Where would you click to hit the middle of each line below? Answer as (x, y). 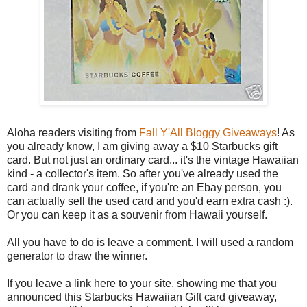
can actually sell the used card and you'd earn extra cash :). (150, 201)
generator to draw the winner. (77, 256)
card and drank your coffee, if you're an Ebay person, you (144, 188)
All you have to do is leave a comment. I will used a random (150, 243)
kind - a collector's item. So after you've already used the (143, 174)
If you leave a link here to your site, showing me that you (142, 284)
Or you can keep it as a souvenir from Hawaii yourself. (137, 215)
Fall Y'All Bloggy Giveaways (208, 133)
